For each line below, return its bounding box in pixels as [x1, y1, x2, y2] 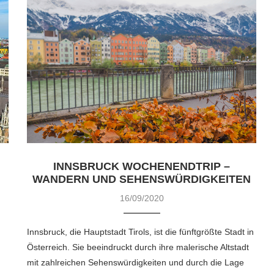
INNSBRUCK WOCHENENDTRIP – [53, 160, 231, 173]
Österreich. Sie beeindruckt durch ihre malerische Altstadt [27, 242, 250, 253]
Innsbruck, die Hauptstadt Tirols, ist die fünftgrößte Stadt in [27, 227, 254, 237]
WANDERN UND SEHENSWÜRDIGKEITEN [32, 173, 251, 186]
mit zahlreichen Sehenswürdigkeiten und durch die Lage [27, 257, 245, 268]
